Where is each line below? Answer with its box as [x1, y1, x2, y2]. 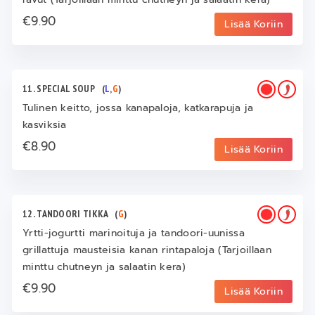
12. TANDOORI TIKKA [22, 207, 115, 220]
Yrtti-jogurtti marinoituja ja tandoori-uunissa [22, 226, 245, 240]
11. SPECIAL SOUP [22, 82, 102, 95]
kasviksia [22, 117, 67, 132]
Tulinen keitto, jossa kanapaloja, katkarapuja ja [22, 101, 254, 115]
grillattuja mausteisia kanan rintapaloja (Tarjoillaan [22, 243, 271, 257]
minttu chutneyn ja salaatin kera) [22, 259, 186, 274]
